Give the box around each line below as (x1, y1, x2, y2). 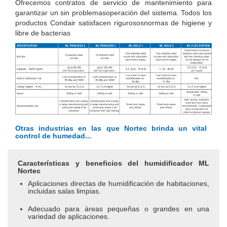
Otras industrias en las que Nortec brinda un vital (15, 124, 207, 133)
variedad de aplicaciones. (28, 212, 111, 221)
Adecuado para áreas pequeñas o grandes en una (28, 205, 209, 213)
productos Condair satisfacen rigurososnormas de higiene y (15, 19, 212, 27)
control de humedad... (15, 132, 93, 140)
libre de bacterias (15, 29, 70, 37)
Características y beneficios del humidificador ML (18, 159, 209, 168)
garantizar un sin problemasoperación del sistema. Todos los (15, 9, 212, 17)
